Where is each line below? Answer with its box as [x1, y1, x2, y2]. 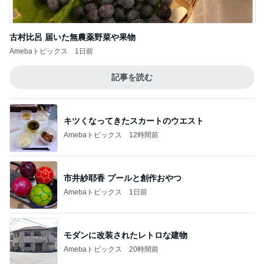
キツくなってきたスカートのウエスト [64, 1, 204, 11]
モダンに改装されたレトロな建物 [64, 115, 187, 126]
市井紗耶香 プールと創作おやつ [64, 58, 181, 68]
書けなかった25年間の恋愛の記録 [64, 173, 189, 183]
